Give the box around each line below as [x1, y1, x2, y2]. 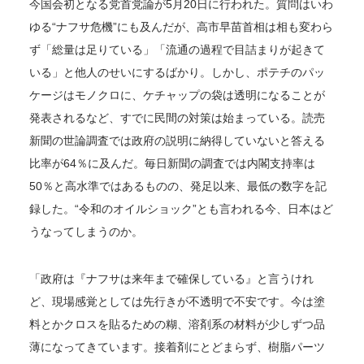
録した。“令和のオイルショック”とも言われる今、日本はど [28, 202, 333, 216]
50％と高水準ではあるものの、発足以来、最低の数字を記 [28, 180, 327, 193]
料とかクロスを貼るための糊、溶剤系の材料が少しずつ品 [28, 318, 325, 331]
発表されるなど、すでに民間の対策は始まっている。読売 [28, 111, 325, 125]
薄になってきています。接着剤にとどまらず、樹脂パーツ [28, 340, 325, 354]
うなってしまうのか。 [28, 225, 143, 239]
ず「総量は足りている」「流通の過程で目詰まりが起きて [28, 43, 325, 57]
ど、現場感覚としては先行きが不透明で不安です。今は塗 [28, 295, 325, 309]
